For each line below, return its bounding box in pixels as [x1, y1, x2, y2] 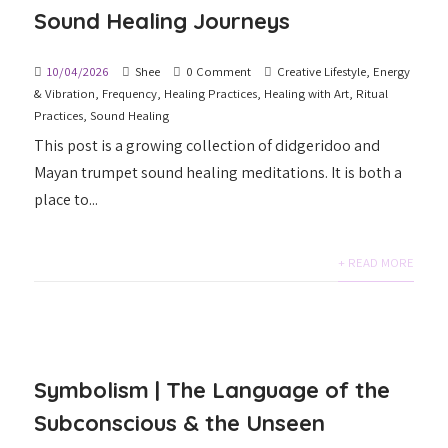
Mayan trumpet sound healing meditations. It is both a [34, 162, 403, 184]
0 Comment [186, 63, 252, 81]
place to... [34, 189, 99, 211]
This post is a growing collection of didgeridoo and [34, 135, 381, 157]
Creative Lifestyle [277, 63, 367, 81]
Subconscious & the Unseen [34, 409, 326, 438]
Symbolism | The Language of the [34, 376, 391, 405]
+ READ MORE [337, 254, 414, 272]
